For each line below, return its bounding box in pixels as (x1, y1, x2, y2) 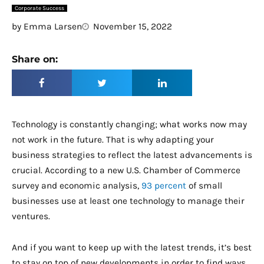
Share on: (12, 54, 58, 65)
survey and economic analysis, (12, 180, 141, 192)
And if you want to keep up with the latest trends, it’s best (12, 242, 252, 253)
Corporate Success (15, 5, 64, 12)
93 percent (141, 180, 186, 192)
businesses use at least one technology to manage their (12, 196, 245, 207)
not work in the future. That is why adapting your (12, 134, 214, 146)
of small (186, 180, 222, 192)
